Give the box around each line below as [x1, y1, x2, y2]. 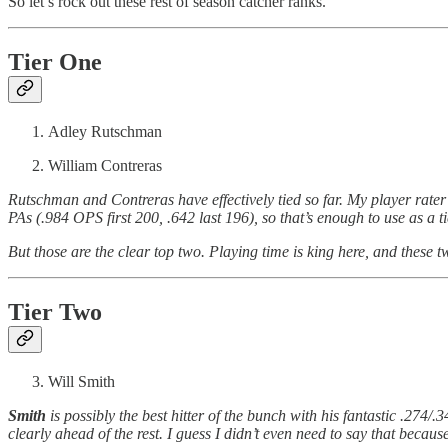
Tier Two [8, 299, 102, 326]
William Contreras [48, 157, 162, 175]
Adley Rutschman [48, 123, 162, 141]
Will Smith [48, 372, 115, 390]
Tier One [8, 49, 102, 76]
